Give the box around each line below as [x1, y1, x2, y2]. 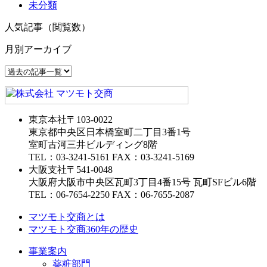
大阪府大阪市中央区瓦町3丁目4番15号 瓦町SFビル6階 [29, 176, 256, 187]
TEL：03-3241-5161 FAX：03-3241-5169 [29, 151, 194, 162]
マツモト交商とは [29, 211, 105, 222]
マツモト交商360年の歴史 [29, 223, 138, 234]
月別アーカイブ [5, 44, 72, 54]
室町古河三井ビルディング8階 [29, 139, 157, 150]
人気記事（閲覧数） [5, 21, 91, 32]
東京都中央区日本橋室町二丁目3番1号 [29, 126, 191, 137]
